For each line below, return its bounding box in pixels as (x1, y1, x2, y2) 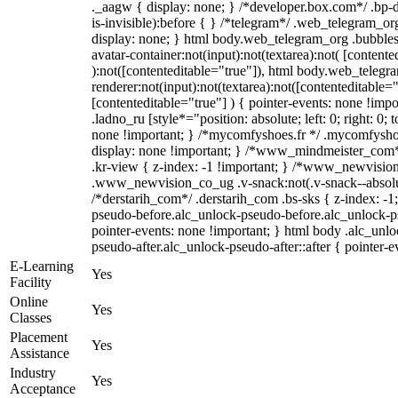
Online (10, 294, 48, 309)
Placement (10, 330, 68, 345)
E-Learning (10, 259, 74, 274)
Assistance (10, 346, 69, 361)
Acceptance (10, 381, 76, 396)
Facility (10, 275, 52, 290)
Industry (10, 365, 56, 380)
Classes (10, 310, 52, 325)
